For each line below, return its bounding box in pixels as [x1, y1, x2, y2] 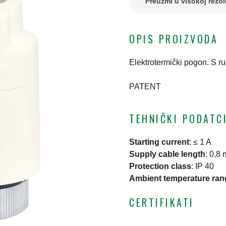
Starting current [129, 138, 189, 147]
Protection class [129, 162, 191, 171]
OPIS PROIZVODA [129, 31, 218, 47]
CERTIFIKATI [129, 195, 194, 210]
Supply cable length [129, 150, 205, 159]
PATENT [129, 82, 161, 91]
